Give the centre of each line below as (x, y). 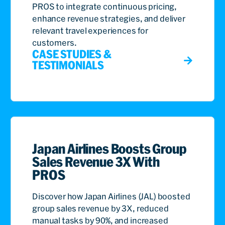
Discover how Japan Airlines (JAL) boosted (111, 196)
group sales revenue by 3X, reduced (100, 208)
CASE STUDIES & (72, 54)
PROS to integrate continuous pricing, (105, 6)
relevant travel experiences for (90, 30)
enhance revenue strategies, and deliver (109, 18)
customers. (54, 42)
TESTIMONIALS (68, 65)
